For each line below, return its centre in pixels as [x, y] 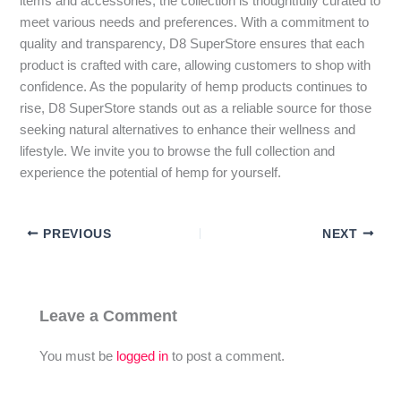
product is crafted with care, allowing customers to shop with [196, 65]
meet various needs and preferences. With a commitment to [195, 22]
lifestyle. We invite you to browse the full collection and [178, 151]
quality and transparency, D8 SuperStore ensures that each [192, 43]
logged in [143, 357]
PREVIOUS [75, 234]
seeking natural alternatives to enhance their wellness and [188, 129]
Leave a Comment [109, 316]
